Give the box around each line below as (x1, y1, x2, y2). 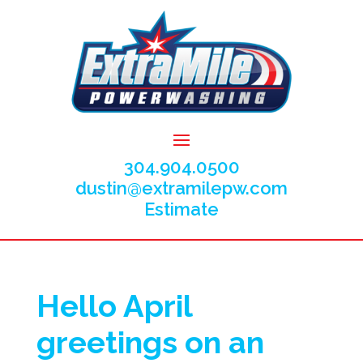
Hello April (36, 287, 192, 324)
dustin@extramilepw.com (75, 177, 288, 199)
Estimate (144, 198, 219, 220)
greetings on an (36, 323, 264, 361)
